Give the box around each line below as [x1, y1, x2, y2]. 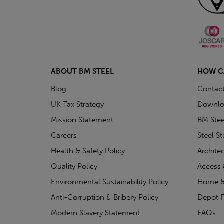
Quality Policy [51, 161, 97, 171]
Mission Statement [51, 115, 113, 124]
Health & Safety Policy [51, 146, 125, 155]
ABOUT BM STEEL [51, 66, 114, 76]
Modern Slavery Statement [51, 208, 140, 217]
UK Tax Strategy [51, 99, 104, 109]
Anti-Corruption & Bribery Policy [51, 192, 158, 202]
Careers [51, 130, 77, 140]
